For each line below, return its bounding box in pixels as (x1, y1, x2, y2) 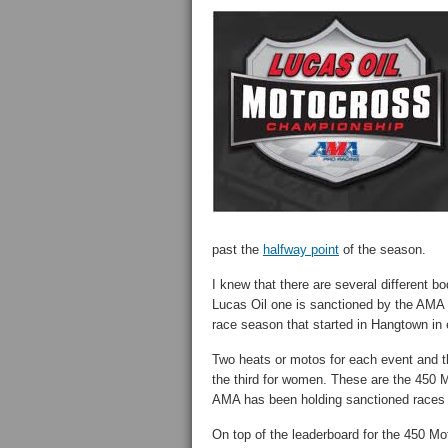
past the (212, 242, 263, 257)
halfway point (263, 242, 339, 257)
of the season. (339, 242, 426, 257)
